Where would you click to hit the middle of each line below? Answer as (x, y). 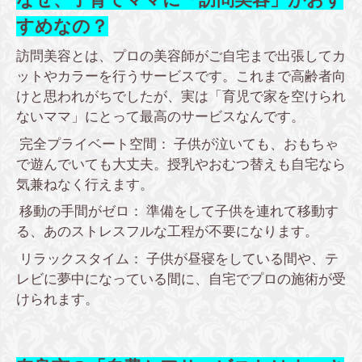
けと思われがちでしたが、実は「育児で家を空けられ (181, 97)
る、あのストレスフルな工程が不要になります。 (167, 232)
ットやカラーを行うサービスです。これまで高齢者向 (181, 77)
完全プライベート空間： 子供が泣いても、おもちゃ (177, 144)
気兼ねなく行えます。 (85, 184)
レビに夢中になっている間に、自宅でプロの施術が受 (181, 279)
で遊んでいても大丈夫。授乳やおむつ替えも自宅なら (181, 164)
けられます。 (57, 299)
